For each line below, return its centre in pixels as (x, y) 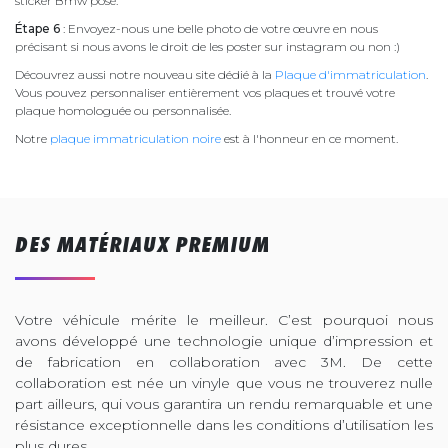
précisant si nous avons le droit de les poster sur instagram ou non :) (209, 46)
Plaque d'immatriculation (350, 74)
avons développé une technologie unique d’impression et (224, 341)
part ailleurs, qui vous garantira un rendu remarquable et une (224, 404)
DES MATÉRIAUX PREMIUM (142, 244)
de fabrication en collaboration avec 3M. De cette (224, 362)
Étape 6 (37, 28)
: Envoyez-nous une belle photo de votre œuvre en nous (219, 28)
